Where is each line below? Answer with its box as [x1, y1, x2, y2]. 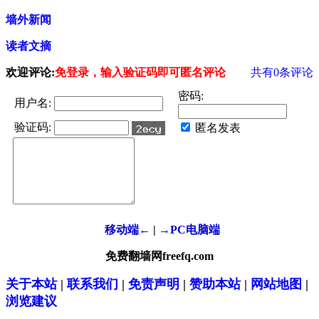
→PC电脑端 [159, 224, 220, 236]
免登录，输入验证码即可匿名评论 [55, 66, 226, 79]
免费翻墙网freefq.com [105, 250, 214, 263]
